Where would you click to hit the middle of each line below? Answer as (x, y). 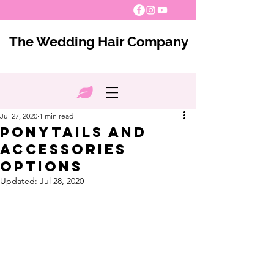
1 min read (56, 116)
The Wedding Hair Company (98, 42)
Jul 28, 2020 (62, 181)
